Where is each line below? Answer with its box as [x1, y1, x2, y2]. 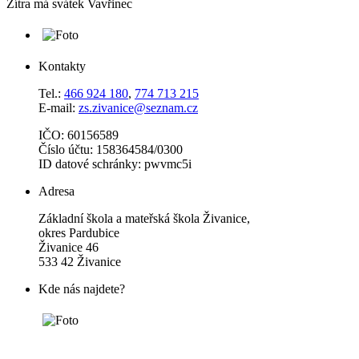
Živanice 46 [38, 240, 99, 254]
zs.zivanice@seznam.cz [79, 100, 198, 115]
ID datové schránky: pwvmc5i [38, 156, 192, 171]
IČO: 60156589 [38, 127, 119, 142]
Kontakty [38, 58, 86, 73]
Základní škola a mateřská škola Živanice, [38, 211, 250, 225]
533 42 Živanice [38, 254, 121, 268]
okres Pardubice [38, 225, 119, 240]
